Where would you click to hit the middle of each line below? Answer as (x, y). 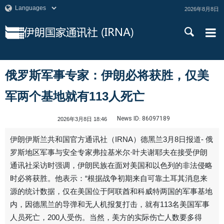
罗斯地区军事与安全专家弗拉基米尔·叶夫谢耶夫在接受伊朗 (109, 152)
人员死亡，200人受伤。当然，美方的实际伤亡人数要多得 (106, 217)
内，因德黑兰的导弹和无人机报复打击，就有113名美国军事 (110, 204)
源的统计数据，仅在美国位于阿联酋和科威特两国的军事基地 (111, 191)
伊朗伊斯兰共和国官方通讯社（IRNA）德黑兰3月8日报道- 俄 (111, 139)
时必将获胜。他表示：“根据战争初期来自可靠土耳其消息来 (109, 178)
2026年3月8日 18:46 (82, 119)
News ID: (129, 119)
